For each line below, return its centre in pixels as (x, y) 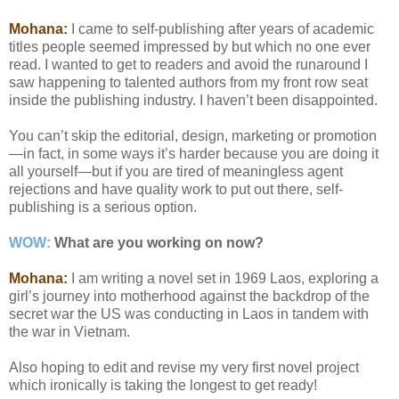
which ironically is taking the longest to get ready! (163, 386)
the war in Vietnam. (69, 332)
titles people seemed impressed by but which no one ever (190, 47)
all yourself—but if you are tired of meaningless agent (176, 172)
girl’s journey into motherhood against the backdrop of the (189, 297)
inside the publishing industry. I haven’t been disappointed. (193, 101)
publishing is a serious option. (103, 208)
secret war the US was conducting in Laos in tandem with (189, 314)
